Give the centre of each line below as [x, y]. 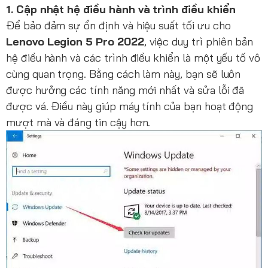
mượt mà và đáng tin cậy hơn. [78, 123]
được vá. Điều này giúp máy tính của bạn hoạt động [130, 106]
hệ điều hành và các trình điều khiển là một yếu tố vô [133, 58]
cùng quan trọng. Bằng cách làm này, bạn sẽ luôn [124, 74]
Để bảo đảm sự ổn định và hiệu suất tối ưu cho [118, 26]
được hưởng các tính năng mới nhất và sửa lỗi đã [125, 90]
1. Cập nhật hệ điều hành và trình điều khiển [121, 10]
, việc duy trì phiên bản [199, 42]
